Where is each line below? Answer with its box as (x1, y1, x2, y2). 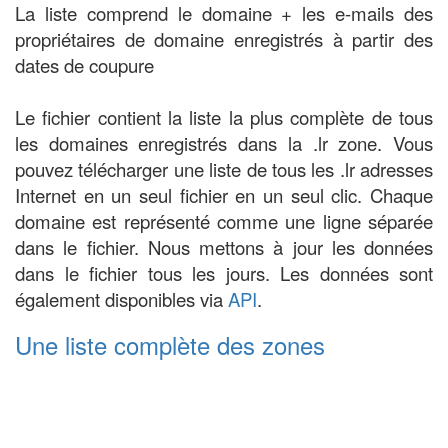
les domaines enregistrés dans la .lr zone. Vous (15, 130, 433, 156)
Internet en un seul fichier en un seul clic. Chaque (15, 182, 433, 208)
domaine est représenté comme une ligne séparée (15, 208, 433, 234)
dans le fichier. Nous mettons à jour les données (15, 234, 433, 260)
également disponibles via (15, 286, 228, 312)
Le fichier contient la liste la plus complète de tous (15, 104, 433, 130)
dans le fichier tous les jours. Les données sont (15, 260, 433, 286)
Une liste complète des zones (15, 327, 325, 362)
